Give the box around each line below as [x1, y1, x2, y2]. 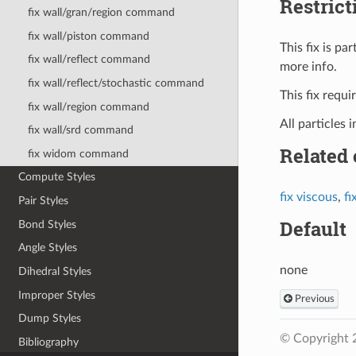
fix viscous [279, 190, 338, 203]
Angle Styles [18, 242, 78, 254]
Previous [292, 293, 335, 304]
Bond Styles [18, 218, 77, 230]
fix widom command [27, 147, 129, 160]
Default [279, 215, 346, 242]
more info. [279, 60, 337, 73]
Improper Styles [18, 288, 96, 301]
